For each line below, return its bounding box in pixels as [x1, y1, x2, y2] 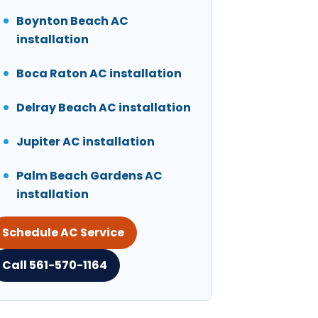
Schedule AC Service [2, 224, 124, 241]
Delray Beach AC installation [16, 99, 191, 116]
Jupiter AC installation [16, 133, 155, 150]
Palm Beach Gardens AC [16, 168, 163, 185]
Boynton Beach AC [16, 13, 128, 30]
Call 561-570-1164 [2, 257, 107, 274]
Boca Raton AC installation [16, 65, 182, 82]
